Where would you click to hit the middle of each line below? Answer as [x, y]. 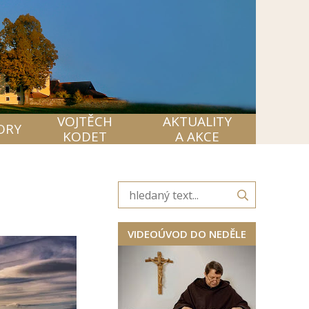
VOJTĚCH [85, 121]
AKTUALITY [197, 121]
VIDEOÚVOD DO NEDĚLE [187, 234]
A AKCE [197, 137]
